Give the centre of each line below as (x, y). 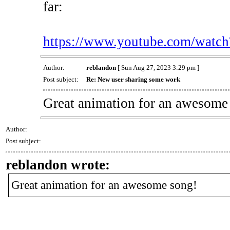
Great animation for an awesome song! (104, 185)
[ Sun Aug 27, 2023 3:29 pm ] (157, 67)
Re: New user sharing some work (133, 79)
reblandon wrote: (58, 165)
